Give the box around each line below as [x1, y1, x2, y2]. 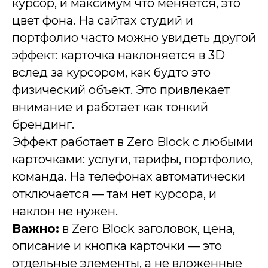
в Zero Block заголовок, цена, [59, 221, 235, 236]
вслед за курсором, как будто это [12, 65, 211, 80]
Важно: [12, 221, 59, 236]
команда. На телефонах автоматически [12, 169, 245, 184]
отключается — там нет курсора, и [12, 187, 217, 201]
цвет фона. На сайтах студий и [12, 13, 193, 28]
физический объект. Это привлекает [12, 83, 230, 97]
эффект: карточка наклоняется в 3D [12, 48, 225, 62]
